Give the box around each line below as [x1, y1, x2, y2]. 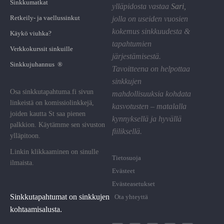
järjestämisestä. [112, 51, 161, 60]
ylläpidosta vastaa [112, 1, 171, 10]
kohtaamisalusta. [10, 204, 62, 213]
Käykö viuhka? [10, 29, 51, 37]
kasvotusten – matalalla [112, 101, 186, 110]
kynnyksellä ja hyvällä [112, 114, 181, 123]
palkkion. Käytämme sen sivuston [10, 120, 105, 128]
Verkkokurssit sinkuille [10, 44, 73, 52]
